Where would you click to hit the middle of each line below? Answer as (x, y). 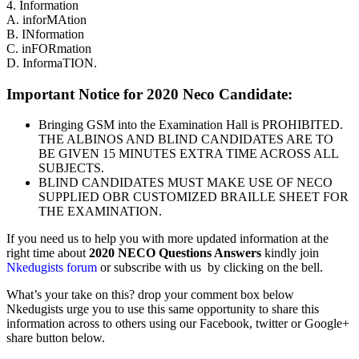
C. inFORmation (49, 48)
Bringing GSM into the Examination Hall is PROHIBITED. (191, 125)
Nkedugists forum (53, 268)
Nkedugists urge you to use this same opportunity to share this (163, 309)
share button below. (56, 338)
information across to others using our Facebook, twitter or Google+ (178, 324)
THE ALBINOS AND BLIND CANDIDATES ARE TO (186, 139)
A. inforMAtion (46, 20)
